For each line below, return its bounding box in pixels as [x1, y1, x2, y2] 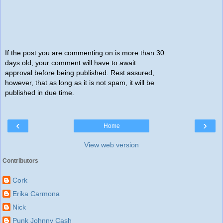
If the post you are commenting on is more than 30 [5, 49, 164, 57]
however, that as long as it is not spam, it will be [5, 79, 154, 87]
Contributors [2, 157, 38, 165]
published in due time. [5, 89, 74, 97]
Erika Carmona [12, 190, 60, 198]
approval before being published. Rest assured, [5, 69, 154, 77]
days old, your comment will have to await [5, 59, 136, 67]
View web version [84, 141, 139, 149]
